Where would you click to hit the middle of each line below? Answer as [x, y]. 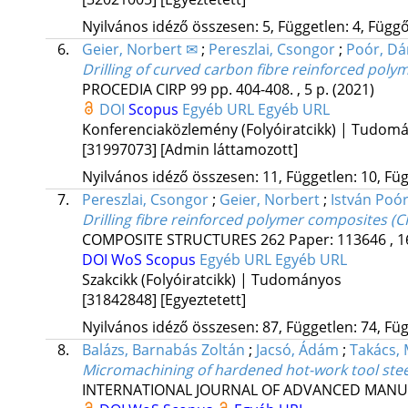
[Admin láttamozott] [229, 150]
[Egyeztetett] [203, 300]
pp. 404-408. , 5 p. [271, 90]
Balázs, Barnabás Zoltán [163, 350]
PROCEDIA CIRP [134, 90]
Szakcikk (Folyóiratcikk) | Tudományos [211, 280]
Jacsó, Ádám [297, 350]
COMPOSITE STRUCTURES [169, 240]
